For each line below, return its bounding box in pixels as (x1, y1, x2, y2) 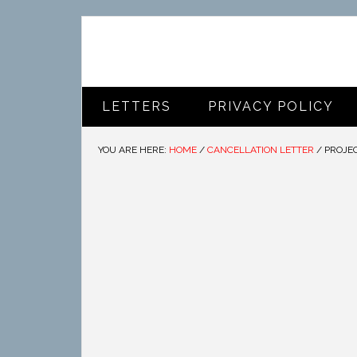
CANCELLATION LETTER (207, 144, 314, 155)
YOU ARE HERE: (98, 144, 169, 155)
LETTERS (102, 99, 171, 114)
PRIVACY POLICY (208, 99, 334, 114)
